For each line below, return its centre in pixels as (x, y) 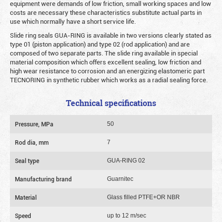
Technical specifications (111, 103)
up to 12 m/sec (127, 216)
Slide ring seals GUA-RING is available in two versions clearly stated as (111, 35)
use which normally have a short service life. (73, 21)
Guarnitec (120, 179)
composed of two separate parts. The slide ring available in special (104, 53)
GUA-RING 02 (126, 161)
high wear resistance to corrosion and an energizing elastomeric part (107, 71)
